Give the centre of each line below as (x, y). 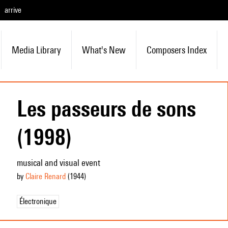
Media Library (36, 50)
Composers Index (176, 50)
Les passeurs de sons (106, 108)
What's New (104, 50)
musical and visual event (58, 163)
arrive (13, 10)
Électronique (38, 201)
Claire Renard (45, 176)
